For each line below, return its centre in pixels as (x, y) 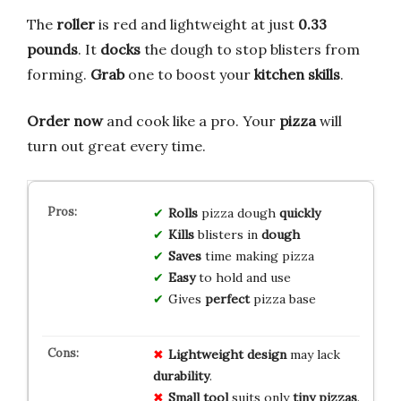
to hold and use (243, 277)
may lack (313, 354)
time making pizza (257, 256)
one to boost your (189, 74)
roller (76, 24)
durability (181, 375)
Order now (65, 120)
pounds (52, 49)
